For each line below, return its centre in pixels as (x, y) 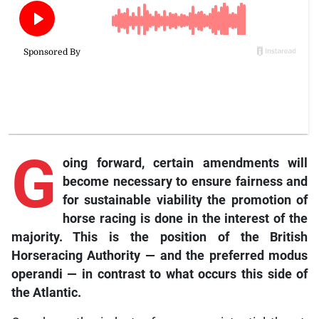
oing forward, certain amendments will (185, 163)
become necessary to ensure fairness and (185, 182)
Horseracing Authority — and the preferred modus (159, 256)
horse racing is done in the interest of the (185, 219)
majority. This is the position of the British (159, 237)
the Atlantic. (46, 293)
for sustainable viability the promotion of (185, 200)
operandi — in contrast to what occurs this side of (159, 274)
